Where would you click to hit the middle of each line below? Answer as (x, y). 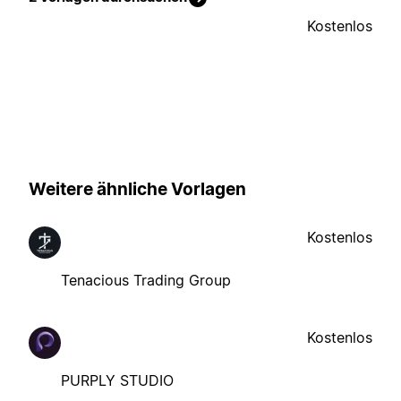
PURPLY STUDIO (117, 380)
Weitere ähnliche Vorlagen (137, 190)
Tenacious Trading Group (146, 280)
